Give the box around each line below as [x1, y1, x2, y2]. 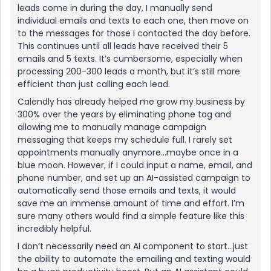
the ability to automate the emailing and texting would [18, 253, 250, 265]
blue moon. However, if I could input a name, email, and [18, 159, 252, 171]
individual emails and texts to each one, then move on [18, 15, 249, 27]
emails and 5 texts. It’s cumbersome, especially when [18, 53, 243, 65]
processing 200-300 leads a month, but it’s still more [18, 65, 240, 77]
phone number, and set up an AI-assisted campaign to [18, 172, 250, 184]
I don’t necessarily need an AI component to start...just [18, 240, 248, 252]
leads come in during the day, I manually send [18, 2, 212, 14]
